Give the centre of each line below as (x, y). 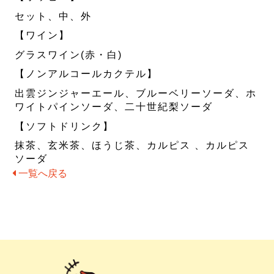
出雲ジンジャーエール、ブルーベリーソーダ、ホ (136, 94)
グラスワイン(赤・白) (69, 54)
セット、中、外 (54, 16)
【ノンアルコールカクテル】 (87, 74)
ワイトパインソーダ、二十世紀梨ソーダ (114, 107)
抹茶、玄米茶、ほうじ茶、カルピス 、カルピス (132, 146)
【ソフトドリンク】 (65, 126)
